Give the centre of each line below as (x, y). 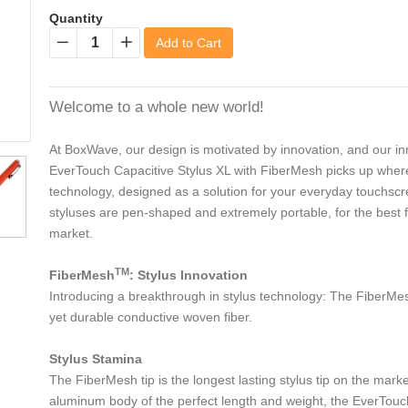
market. (71, 234)
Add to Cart (189, 43)
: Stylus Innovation (189, 275)
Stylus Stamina (96, 359)
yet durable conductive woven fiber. (151, 317)
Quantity (76, 19)
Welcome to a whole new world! (157, 107)
